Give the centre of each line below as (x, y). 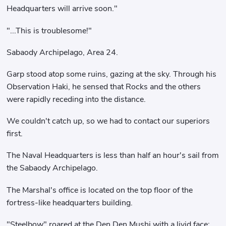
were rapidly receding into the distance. (76, 100)
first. (15, 134)
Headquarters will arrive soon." (62, 9)
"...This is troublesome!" (49, 31)
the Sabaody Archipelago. (52, 168)
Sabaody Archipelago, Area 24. (63, 52)
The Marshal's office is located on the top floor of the (100, 190)
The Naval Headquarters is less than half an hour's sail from (113, 156)
